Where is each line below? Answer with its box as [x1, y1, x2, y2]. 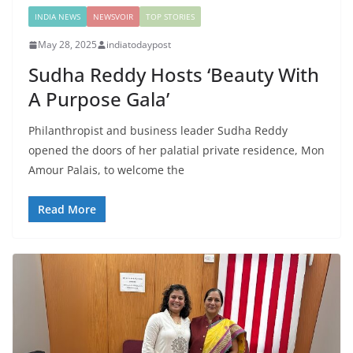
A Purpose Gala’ [28, 86, 169, 113]
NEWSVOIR [93, 11, 133, 23]
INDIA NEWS [35, 11, 80, 23]
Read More [38, 202, 96, 217]
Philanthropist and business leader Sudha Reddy [28, 123, 288, 139]
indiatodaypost [106, 38, 171, 52]
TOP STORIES [146, 11, 195, 23]
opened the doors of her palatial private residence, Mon [28, 143, 325, 158]
